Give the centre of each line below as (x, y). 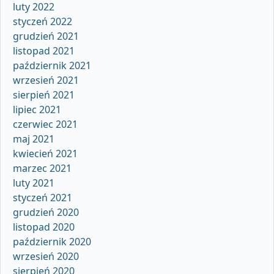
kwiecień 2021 (45, 154)
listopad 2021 (44, 51)
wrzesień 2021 (46, 80)
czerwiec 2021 (45, 124)
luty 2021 (34, 183)
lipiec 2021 (37, 110)
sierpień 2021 (44, 95)
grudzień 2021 (46, 36)
